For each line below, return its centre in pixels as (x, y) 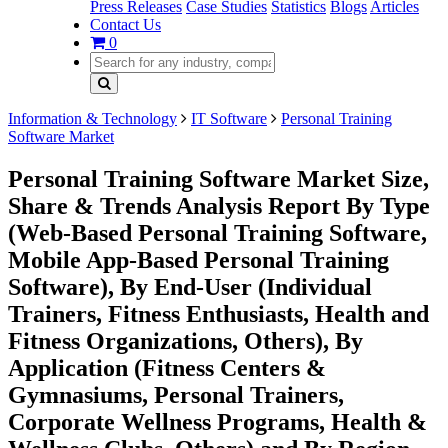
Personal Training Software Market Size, (218, 178)
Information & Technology (92, 118)
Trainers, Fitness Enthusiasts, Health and (218, 313)
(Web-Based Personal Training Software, (217, 232)
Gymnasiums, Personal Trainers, (176, 394)
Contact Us (125, 24)
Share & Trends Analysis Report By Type (219, 205)
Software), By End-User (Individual (190, 286)
